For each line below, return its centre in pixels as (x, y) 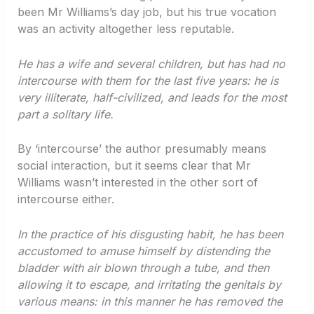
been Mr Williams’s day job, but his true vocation (146, 12)
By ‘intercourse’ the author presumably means (142, 149)
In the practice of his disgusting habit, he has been (150, 234)
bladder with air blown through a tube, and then (143, 268)
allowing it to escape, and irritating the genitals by (149, 285)
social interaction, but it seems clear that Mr (134, 166)
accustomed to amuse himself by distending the (143, 251)
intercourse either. (66, 199)
